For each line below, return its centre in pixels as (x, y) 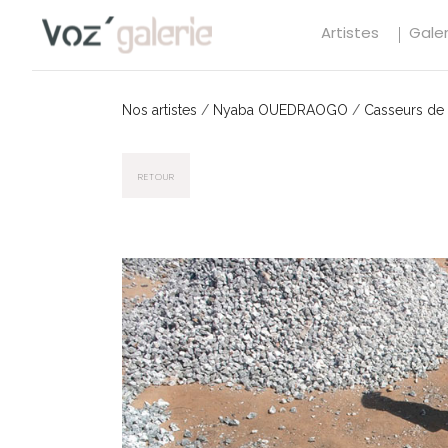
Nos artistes (159, 110)
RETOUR (156, 176)
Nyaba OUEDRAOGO (280, 110)
